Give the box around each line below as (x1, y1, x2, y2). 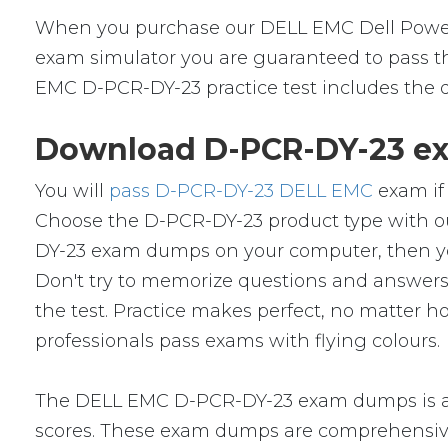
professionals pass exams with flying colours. (35, 330, 441, 352)
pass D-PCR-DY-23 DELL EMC (109, 180, 374, 202)
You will (35, 180, 110, 202)
